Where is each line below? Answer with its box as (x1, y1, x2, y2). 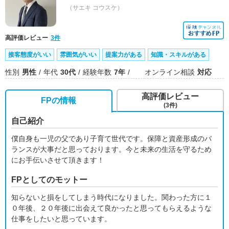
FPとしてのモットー (11, 175, 87, 184)
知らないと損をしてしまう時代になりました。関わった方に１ (11, 193, 212, 201)
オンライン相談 (145, 68, 195, 76)
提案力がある (105, 51, 142, 58)
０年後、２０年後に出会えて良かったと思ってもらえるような (11, 204, 212, 212)
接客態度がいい (8, 51, 51, 58)
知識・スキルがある (151, 51, 206, 58)
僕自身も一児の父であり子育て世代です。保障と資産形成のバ (11, 134, 212, 143)
